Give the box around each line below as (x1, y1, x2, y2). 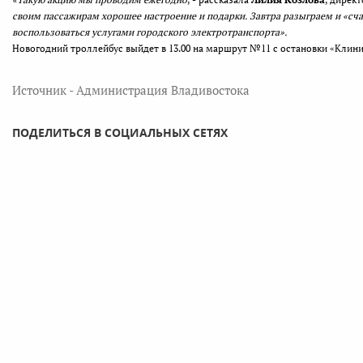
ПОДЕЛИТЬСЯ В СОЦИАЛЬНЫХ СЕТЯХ (12, 124, 228, 140)
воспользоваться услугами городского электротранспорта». (12, 25, 287, 38)
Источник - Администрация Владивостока (12, 81, 250, 98)
